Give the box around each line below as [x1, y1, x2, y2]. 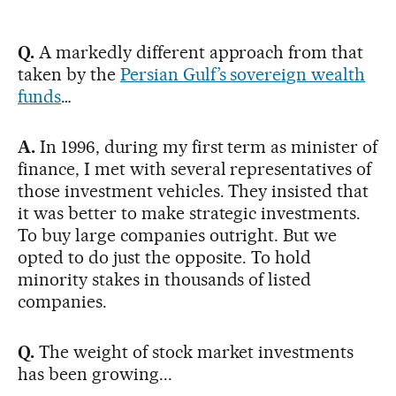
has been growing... [18, 362, 172, 385]
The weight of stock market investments [34, 340, 354, 362]
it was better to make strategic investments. [18, 202, 362, 224]
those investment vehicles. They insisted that [18, 179, 369, 202]
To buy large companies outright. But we [18, 224, 338, 246]
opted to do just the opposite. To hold [18, 246, 312, 268]
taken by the [18, 63, 120, 85]
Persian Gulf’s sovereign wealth [119, 63, 366, 85]
